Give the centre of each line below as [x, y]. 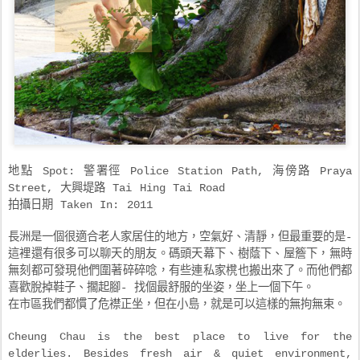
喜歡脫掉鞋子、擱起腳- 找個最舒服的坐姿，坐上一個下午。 [162, 288]
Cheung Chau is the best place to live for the [180, 337]
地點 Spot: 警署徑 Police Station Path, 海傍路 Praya [180, 172]
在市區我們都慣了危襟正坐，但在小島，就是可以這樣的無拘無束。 [177, 305]
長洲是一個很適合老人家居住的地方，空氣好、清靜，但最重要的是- [180, 237]
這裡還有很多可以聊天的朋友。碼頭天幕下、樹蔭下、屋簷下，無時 [180, 254]
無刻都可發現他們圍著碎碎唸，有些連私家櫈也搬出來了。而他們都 [180, 271]
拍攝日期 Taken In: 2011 [80, 205]
